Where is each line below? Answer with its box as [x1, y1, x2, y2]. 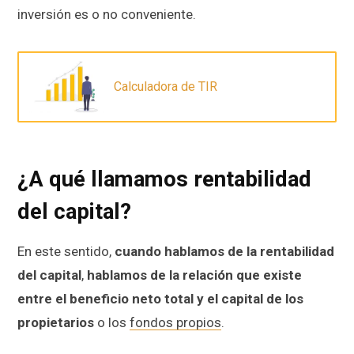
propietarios [17, 314, 94, 331]
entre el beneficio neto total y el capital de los [17, 291, 303, 307]
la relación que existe [169, 267, 302, 284]
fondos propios [130, 314, 221, 331]
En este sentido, [17, 243, 115, 260]
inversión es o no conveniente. [17, 6, 196, 22]
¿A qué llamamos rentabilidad [17, 165, 311, 192]
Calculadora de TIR [114, 79, 217, 95]
